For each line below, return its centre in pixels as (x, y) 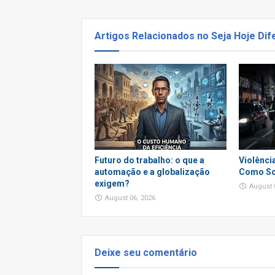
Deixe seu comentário (146, 253)
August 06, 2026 (130, 198)
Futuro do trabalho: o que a (149, 160)
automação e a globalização (152, 172)
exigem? (112, 184)
